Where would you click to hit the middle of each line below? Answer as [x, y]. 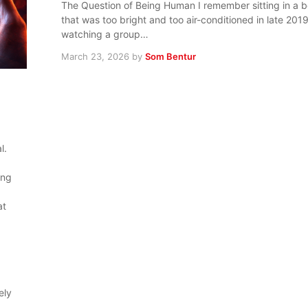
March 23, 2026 [95, 56]
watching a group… [105, 34]
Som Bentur [170, 56]
